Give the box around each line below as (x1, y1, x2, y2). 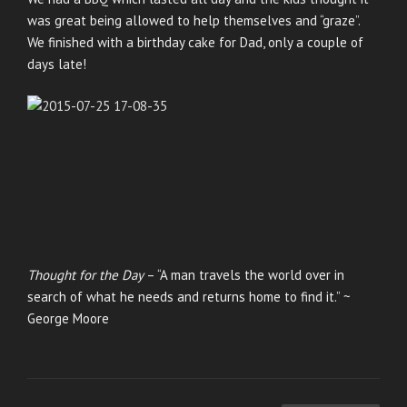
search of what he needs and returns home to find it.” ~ (27, 288, 351, 306)
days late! (27, 55, 86, 73)
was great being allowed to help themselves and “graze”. (27, 11, 360, 29)
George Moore (27, 310, 109, 328)
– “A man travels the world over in (144, 266, 344, 284)
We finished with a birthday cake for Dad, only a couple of (27, 33, 363, 51)
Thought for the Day (27, 266, 144, 284)
